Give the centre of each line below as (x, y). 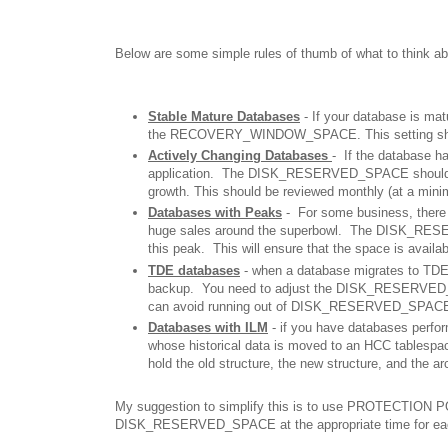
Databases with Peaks (215, 213)
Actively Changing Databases (240, 156)
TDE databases (194, 270)
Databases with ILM (208, 327)
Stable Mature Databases (224, 116)
